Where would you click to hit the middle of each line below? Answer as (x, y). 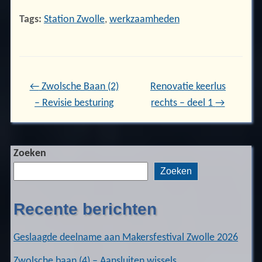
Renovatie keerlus (188, 87)
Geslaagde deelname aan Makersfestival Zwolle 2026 (125, 237)
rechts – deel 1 (183, 104)
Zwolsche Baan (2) (79, 87)
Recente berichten (85, 209)
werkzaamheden (144, 20)
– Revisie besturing (74, 104)
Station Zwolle (74, 20)
